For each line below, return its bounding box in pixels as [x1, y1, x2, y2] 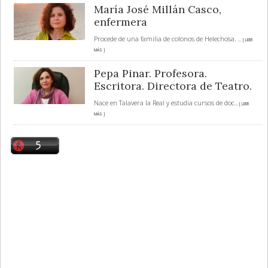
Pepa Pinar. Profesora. [93, 66, 207, 81]
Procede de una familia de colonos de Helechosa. [93, 34, 238, 44]
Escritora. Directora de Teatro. [93, 79, 252, 93]
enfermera [93, 15, 147, 29]
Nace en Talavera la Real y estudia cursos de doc [93, 98, 234, 108]
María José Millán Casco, [93, 2, 221, 17]
